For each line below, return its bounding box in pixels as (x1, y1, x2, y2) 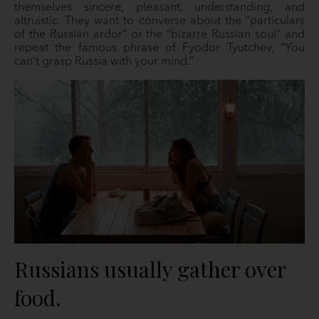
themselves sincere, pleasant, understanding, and (14, 2, 305, 14)
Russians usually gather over (14, 255, 286, 283)
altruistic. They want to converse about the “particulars (14, 16, 305, 27)
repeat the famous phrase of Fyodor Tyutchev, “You (14, 43, 305, 54)
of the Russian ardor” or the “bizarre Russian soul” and (14, 29, 305, 41)
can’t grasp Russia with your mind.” (14, 56, 194, 68)
